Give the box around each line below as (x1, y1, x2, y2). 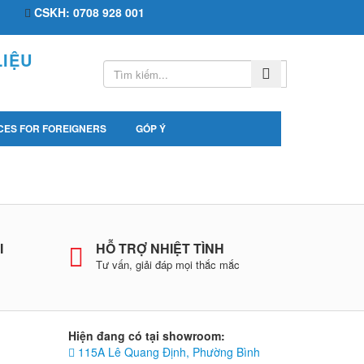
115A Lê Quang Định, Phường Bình (74, 344, 260, 360)
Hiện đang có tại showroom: (67, 327, 225, 344)
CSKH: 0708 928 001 (34, 4, 145, 20)
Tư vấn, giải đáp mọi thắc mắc (95, 256, 240, 272)
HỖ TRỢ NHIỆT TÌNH (95, 238, 224, 258)
